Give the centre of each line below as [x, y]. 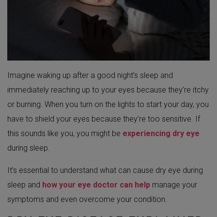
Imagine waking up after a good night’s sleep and [90, 76]
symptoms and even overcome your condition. [87, 200]
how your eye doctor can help [96, 185]
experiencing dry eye [161, 134]
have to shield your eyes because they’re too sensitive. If [104, 119]
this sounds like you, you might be [65, 134]
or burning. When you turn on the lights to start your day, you [108, 105]
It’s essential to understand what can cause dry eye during [105, 170]
